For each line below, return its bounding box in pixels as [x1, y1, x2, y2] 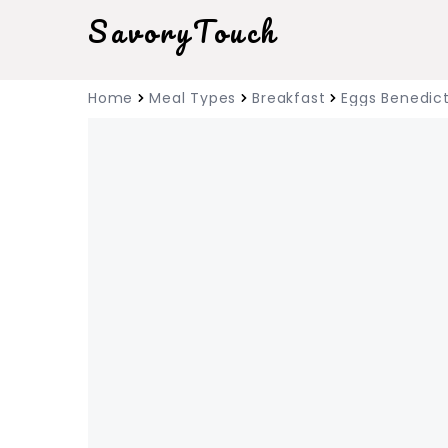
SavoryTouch [88, 8, 278, 55]
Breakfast [252, 88, 326, 108]
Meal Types [149, 88, 237, 108]
